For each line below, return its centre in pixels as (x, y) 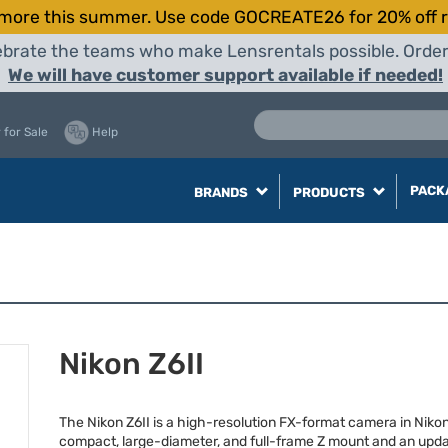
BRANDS (222, 192)
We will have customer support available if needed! (225, 75)
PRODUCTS (330, 192)
